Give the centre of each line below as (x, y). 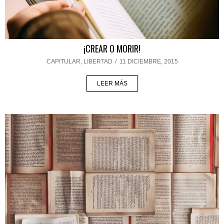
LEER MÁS (112, 84)
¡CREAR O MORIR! (112, 49)
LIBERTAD (98, 62)
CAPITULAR (63, 62)
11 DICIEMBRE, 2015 (148, 62)
